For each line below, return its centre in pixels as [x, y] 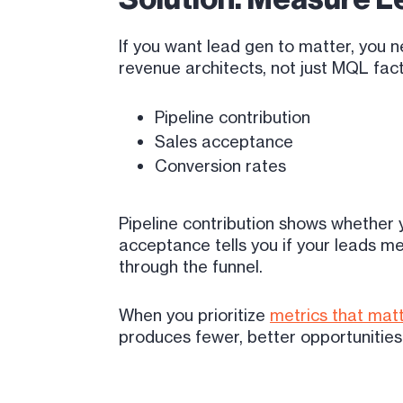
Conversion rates [220, 166]
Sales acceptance [224, 141]
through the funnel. [191, 266]
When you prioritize [194, 315]
